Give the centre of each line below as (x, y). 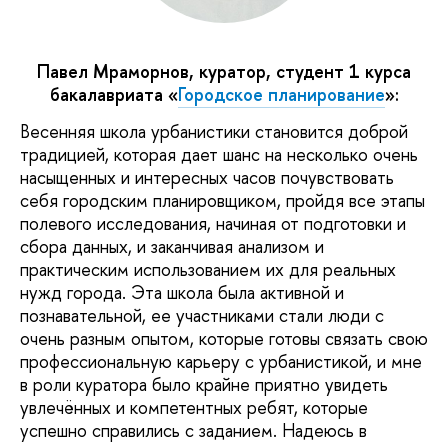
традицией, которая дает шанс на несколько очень (219, 155)
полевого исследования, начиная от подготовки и (213, 224)
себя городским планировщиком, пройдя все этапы (222, 201)
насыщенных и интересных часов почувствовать (207, 178)
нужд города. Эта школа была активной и (182, 293)
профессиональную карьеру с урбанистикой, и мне (221, 362)
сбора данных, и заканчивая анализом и (172, 247)
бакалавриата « (113, 94)
